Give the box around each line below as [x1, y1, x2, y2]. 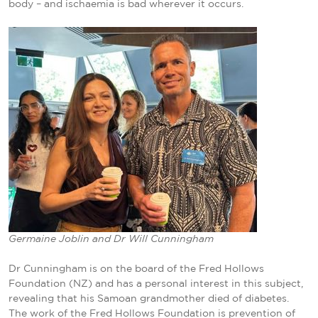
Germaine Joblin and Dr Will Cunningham [9, 234, 214, 244]
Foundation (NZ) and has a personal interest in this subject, [9, 279, 303, 288]
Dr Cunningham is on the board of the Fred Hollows [9, 264, 264, 273]
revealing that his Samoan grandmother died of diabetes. [9, 294, 289, 303]
